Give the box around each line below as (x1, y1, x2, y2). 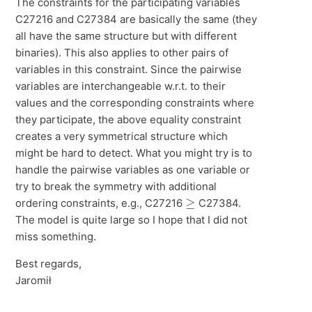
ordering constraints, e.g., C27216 (15, 196, 186, 210)
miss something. (15, 230, 97, 244)
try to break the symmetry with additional (15, 180, 217, 194)
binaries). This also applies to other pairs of (15, 46, 229, 60)
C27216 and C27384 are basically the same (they (15, 13, 258, 26)
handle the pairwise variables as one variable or (15, 163, 251, 177)
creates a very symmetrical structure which (15, 130, 228, 143)
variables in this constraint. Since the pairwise (15, 63, 242, 77)
